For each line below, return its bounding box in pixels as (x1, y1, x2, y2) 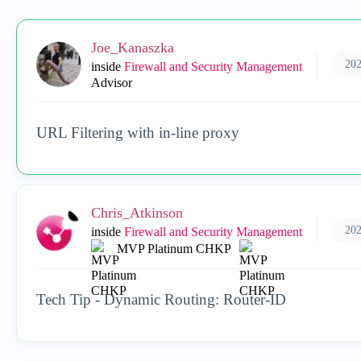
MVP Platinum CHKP (117, 242, 231, 255)
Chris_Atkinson (91, 205, 183, 221)
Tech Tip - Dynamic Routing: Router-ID (36, 291, 286, 308)
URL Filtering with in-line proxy (36, 124, 239, 141)
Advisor (91, 76, 132, 89)
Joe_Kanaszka (91, 39, 174, 56)
